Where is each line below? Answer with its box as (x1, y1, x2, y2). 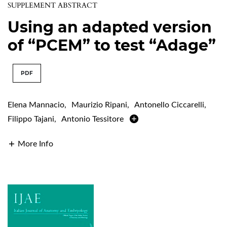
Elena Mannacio (8, 100, 64, 109)
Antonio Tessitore (61, 115, 124, 123)
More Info (18, 139, 53, 148)
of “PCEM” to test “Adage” (8, 35, 216, 55)
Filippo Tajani (8, 115, 54, 123)
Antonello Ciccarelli (134, 100, 204, 109)
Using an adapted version (8, 17, 212, 36)
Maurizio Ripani (71, 100, 127, 109)
